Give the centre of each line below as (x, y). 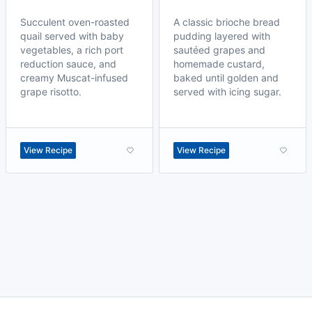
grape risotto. (51, 92)
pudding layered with (222, 36)
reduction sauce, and (68, 64)
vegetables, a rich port (72, 50)
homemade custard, (219, 64)
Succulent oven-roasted (75, 22)
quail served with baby (72, 36)
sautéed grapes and (219, 50)
